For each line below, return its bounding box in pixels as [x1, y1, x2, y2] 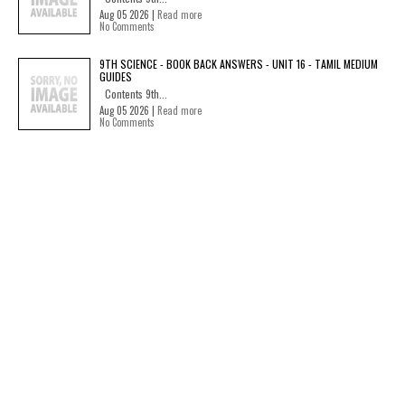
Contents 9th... [99, 86, 167, 101]
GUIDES [99, 69, 132, 84]
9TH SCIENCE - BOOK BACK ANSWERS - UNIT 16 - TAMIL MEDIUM [99, 56, 378, 71]
